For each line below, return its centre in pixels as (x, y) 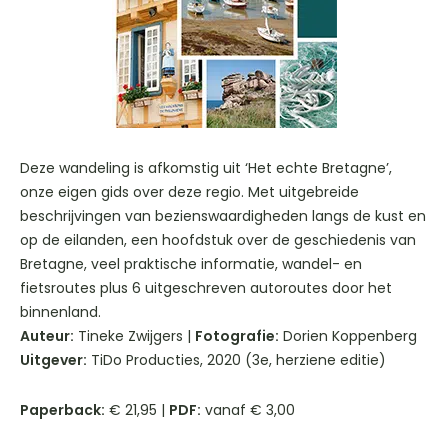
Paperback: (62, 409)
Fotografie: (237, 335)
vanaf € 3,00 (248, 409)
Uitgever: (53, 359)
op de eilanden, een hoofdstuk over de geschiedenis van (218, 239)
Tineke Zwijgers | (134, 335)
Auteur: (47, 335)
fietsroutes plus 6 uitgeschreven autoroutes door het (206, 287)
